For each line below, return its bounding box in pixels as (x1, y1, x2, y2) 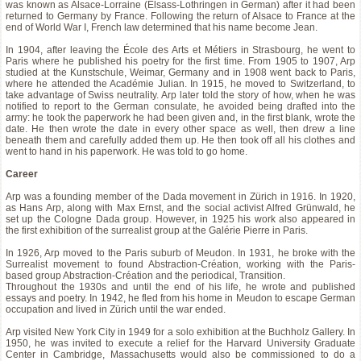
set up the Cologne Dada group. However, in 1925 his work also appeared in (6, 214, 355, 225)
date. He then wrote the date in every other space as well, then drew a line (6, 123, 355, 135)
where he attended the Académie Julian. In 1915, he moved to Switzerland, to (6, 78, 355, 89)
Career (6, 168, 38, 180)
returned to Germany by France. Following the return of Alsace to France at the (6, 10, 355, 22)
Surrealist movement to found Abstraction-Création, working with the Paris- (6, 259, 355, 270)
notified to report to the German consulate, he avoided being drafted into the (6, 101, 355, 112)
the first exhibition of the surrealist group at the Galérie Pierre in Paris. (6, 225, 308, 236)
